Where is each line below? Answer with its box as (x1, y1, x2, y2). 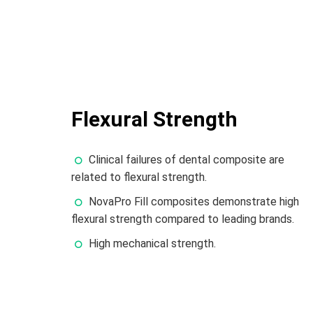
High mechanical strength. (89, 236, 219, 250)
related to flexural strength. (71, 170, 212, 184)
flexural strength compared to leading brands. (71, 212, 294, 226)
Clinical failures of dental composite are (89, 152, 284, 166)
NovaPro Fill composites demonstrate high (89, 194, 299, 208)
